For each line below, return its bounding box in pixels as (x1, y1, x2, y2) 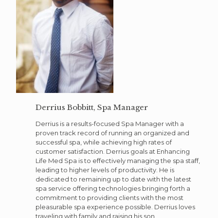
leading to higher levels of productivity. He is (36, 166, 174, 174)
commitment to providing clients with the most (36, 194, 183, 201)
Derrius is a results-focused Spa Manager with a (36, 120, 184, 127)
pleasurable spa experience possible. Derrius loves (36, 203, 195, 211)
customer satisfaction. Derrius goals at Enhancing (36, 147, 190, 155)
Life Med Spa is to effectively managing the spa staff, (36, 157, 200, 164)
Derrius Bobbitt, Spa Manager (36, 103, 148, 112)
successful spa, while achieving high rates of (36, 138, 172, 146)
